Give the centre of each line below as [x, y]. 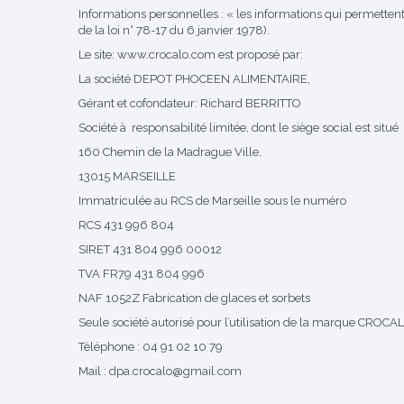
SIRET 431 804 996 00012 [150, 249]
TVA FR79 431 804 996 [142, 274]
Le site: [98, 55]
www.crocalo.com [166, 55]
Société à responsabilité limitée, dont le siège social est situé [239, 128]
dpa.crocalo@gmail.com [175, 371]
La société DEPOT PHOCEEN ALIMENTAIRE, [194, 79]
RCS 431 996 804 [126, 225]
